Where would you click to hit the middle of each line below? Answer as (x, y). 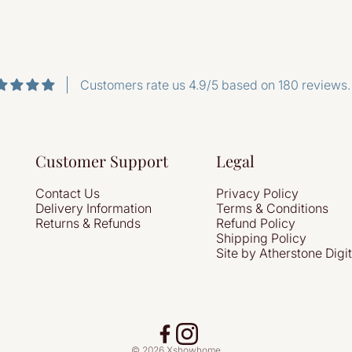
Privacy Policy (258, 193)
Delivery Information (93, 208)
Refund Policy (256, 223)
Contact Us (67, 193)
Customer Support (101, 161)
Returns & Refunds (88, 223)
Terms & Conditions (273, 208)
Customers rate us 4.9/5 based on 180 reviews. (215, 85)
